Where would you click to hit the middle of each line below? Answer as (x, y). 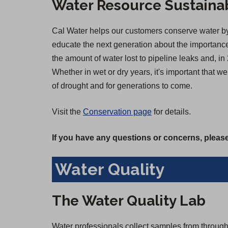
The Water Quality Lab (129, 201)
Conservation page (117, 112)
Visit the (67, 112)
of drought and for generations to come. (122, 86)
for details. (171, 112)
